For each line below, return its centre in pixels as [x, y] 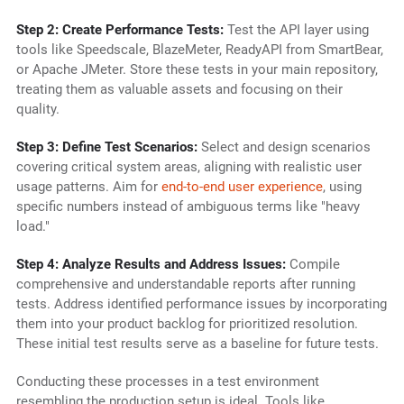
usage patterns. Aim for [88, 187]
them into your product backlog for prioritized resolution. [187, 324]
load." [32, 227]
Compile [312, 265]
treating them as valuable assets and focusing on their [179, 90]
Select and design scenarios [284, 147]
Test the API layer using [296, 30]
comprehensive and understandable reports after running [185, 285]
